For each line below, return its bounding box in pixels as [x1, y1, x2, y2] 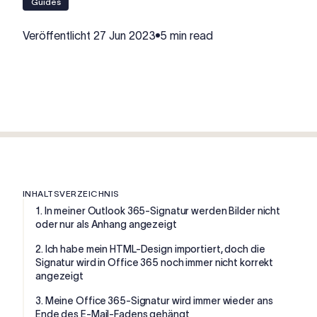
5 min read [160, 29, 213, 42]
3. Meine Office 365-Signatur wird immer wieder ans [35, 294, 273, 306]
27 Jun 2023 [93, 29, 156, 42]
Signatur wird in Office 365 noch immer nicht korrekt [35, 256, 274, 268]
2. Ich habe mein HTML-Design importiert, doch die [35, 243, 265, 255]
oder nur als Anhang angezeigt [35, 218, 177, 230]
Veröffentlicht [23, 29, 93, 42]
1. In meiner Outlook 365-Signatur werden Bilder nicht [35, 204, 281, 217]
